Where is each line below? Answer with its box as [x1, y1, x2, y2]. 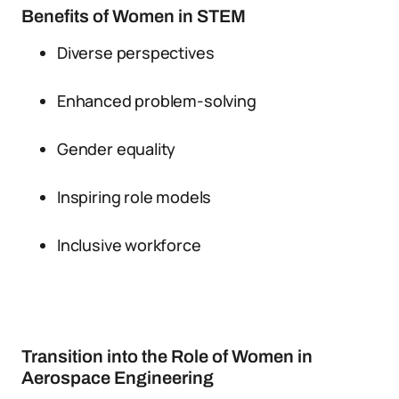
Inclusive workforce [57, 234, 201, 256]
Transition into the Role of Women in [21, 346, 313, 366]
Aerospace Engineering [21, 368, 214, 387]
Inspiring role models [57, 186, 212, 208]
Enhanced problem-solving [57, 90, 256, 111]
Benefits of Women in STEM [21, 6, 246, 26]
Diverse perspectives [57, 42, 215, 63]
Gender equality [57, 138, 176, 159]
